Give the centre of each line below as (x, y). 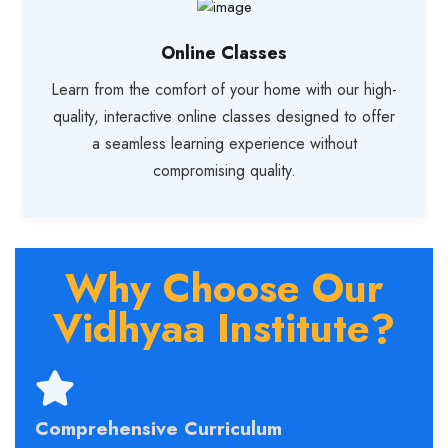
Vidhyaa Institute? (224, 328)
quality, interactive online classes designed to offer (224, 117)
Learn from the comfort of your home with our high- (224, 90)
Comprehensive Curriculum (158, 429)
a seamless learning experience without (224, 144)
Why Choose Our (224, 288)
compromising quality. (224, 171)
